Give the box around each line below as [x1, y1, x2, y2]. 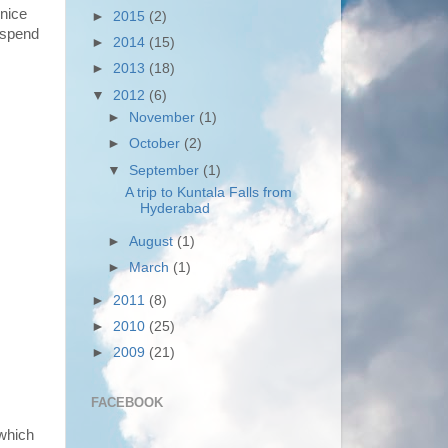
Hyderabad [139, 201, 210, 217]
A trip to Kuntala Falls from [124, 185, 292, 201]
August [129, 234, 178, 250]
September [129, 162, 204, 178]
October [129, 136, 185, 152]
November [129, 110, 200, 126]
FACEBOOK [91, 394, 163, 410]
